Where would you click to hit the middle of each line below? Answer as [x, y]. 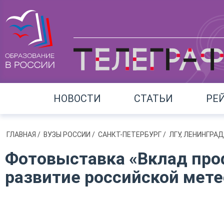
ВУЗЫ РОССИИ [68, 135]
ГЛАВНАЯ [22, 135]
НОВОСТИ [77, 98]
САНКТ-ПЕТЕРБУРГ [130, 135]
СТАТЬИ [153, 98]
